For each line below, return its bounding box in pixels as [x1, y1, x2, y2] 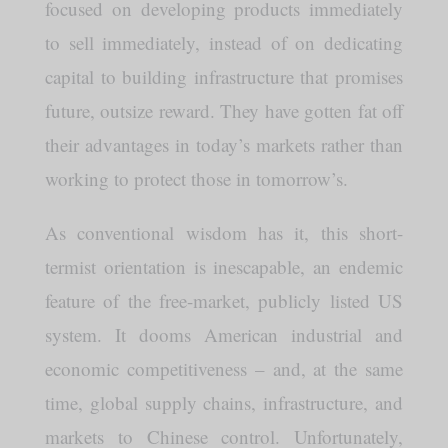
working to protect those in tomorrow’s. [44, 165, 348, 191]
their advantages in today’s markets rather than [44, 131, 404, 157]
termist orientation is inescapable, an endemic [44, 253, 404, 279]
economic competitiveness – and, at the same [44, 355, 404, 381]
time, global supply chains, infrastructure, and [44, 389, 404, 415]
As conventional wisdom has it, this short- [44, 219, 404, 245]
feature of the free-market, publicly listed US [44, 287, 404, 313]
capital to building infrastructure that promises [44, 63, 404, 89]
